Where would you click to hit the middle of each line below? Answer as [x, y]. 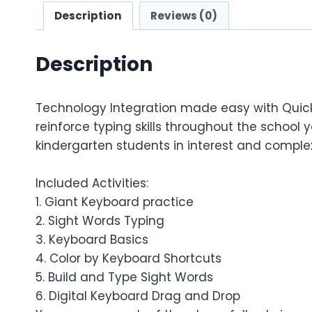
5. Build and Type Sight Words [124, 277]
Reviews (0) [184, 15]
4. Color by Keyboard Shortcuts [128, 258]
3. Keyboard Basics [92, 239]
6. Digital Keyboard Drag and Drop [138, 296]
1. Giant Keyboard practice [115, 202]
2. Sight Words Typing [100, 220]
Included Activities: [92, 183]
